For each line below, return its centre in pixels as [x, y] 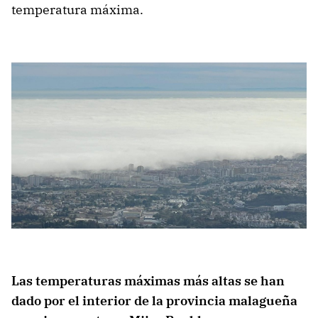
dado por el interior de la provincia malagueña [154, 301]
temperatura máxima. [77, 10]
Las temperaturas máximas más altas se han [148, 281]
